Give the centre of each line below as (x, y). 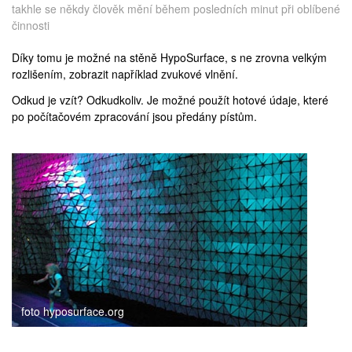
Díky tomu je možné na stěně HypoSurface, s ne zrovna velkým (169, 57)
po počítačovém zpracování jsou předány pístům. (134, 116)
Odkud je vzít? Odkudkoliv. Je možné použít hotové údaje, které (170, 99)
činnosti (31, 25)
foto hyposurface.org (73, 311)
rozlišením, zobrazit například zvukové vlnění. (125, 73)
